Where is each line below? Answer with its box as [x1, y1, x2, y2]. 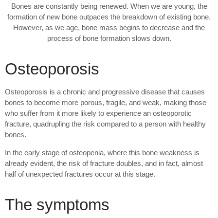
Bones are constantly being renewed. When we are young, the [11, 2, 207, 10]
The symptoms [5, 196, 109, 214]
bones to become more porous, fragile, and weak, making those [5, 98, 206, 107]
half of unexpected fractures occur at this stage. [5, 170, 155, 178]
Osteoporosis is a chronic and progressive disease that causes [5, 88, 205, 96]
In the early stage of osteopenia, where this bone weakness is [5, 148, 200, 157]
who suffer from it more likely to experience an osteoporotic [5, 109, 192, 117]
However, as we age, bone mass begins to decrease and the [13, 23, 205, 32]
